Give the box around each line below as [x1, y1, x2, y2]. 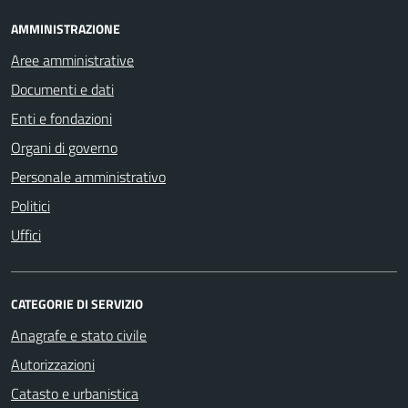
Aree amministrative [11, 48, 134, 71]
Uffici [11, 223, 41, 246]
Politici [11, 194, 50, 217]
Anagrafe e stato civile [11, 323, 147, 346]
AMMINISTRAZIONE [11, 18, 120, 38]
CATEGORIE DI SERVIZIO [11, 293, 143, 313]
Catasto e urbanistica [11, 382, 138, 404]
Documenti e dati [11, 77, 114, 100]
